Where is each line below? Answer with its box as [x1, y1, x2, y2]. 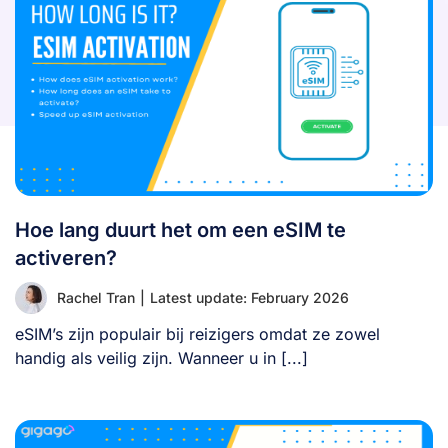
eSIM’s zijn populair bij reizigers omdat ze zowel [15, 323, 380, 344]
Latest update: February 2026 [150, 288, 349, 306]
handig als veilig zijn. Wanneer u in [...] [15, 347, 308, 368]
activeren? [15, 245, 117, 270]
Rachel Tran [57, 288, 135, 306]
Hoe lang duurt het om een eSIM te [15, 217, 346, 242]
